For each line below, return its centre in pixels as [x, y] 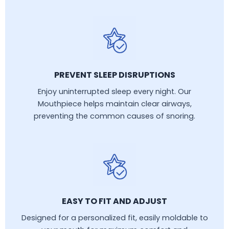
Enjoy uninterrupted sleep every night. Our [114, 91]
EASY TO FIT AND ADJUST [114, 201]
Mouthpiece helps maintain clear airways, [114, 104]
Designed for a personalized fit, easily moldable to [114, 217]
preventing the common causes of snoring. [114, 116]
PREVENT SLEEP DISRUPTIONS [114, 75]
